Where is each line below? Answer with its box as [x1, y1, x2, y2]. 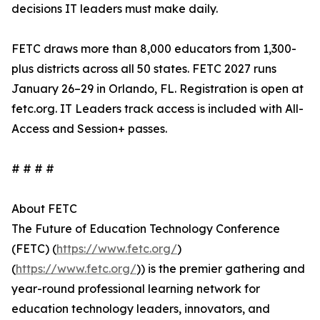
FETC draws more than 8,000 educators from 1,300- [11, 41, 296, 56]
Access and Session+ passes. [11, 121, 167, 136]
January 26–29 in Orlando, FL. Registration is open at [11, 81, 304, 96]
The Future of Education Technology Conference [11, 221, 280, 236]
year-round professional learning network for [11, 281, 260, 296]
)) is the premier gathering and [136, 261, 305, 276]
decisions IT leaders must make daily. [11, 1, 218, 16]
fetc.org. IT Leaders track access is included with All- [11, 101, 304, 116]
